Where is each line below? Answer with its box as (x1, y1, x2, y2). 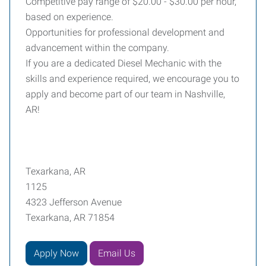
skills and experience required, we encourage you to (26, 73, 239, 84)
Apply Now (34, 247, 79, 259)
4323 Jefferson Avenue (26, 197, 122, 208)
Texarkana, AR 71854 (26, 212, 115, 223)
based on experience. (26, 11, 113, 23)
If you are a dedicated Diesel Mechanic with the (26, 58, 221, 69)
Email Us (98, 247, 135, 259)
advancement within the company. (26, 42, 169, 53)
